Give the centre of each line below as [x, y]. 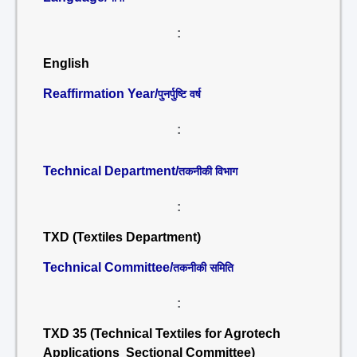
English [66, 63]
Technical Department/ [111, 171]
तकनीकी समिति [203, 268]
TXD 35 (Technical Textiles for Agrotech [162, 333]
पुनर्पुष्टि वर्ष [179, 94]
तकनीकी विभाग [208, 171]
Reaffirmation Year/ [100, 94]
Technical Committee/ [108, 267]
